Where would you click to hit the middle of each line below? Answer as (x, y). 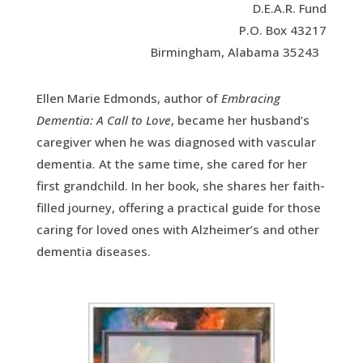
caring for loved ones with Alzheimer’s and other (177, 229)
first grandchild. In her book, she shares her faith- (180, 186)
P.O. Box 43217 (283, 30)
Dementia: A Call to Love (103, 120)
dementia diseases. (93, 251)
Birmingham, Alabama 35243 (239, 52)
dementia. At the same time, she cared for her (171, 164)
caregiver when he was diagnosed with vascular (176, 142)
